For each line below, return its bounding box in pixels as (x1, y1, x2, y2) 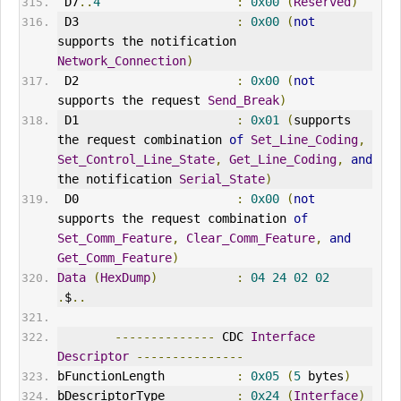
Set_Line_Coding (250, 132, 358, 148)
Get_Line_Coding (228, 152, 337, 167)
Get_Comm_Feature (56, 251, 172, 266)
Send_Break (207, 93, 279, 108)
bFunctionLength (56, 369, 236, 384)
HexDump (99, 270, 150, 286)
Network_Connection (56, 54, 186, 69)
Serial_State (178, 172, 265, 187)
